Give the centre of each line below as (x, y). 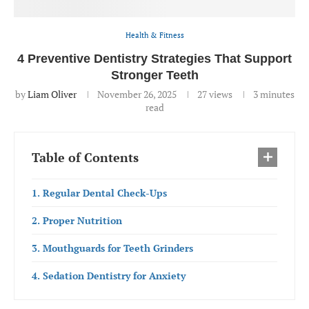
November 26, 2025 (137, 94)
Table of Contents (85, 157)
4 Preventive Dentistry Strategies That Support (154, 59)
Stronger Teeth (154, 75)
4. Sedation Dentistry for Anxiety (109, 276)
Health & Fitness (154, 35)
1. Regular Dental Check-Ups (99, 193)
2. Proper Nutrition (77, 220)
